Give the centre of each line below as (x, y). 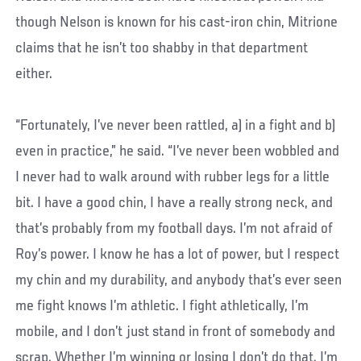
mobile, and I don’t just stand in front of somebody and (176, 332)
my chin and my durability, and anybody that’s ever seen (179, 280)
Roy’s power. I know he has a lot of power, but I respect (178, 254)
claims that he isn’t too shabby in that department (162, 48)
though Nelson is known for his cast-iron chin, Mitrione (177, 22)
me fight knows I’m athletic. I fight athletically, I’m (162, 306)
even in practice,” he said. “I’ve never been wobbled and (178, 151)
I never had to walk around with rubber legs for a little (173, 177)
